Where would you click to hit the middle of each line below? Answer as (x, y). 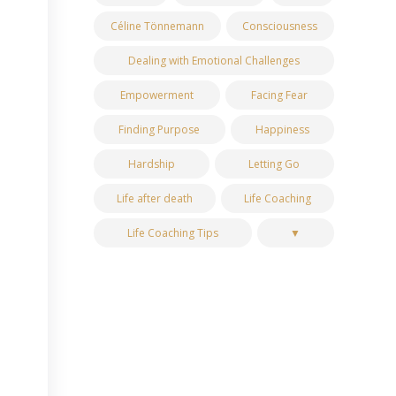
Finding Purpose (160, 130)
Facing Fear (280, 95)
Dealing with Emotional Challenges (214, 61)
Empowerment (156, 95)
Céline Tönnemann (157, 27)
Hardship (151, 164)
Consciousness (280, 27)
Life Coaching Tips (172, 233)
